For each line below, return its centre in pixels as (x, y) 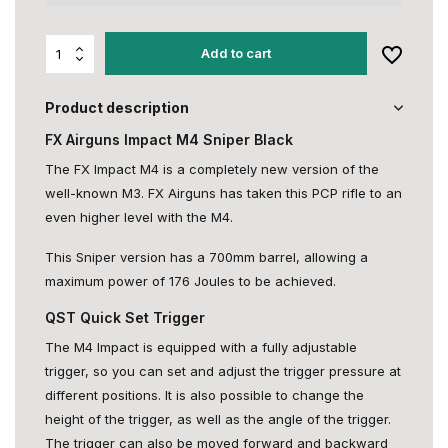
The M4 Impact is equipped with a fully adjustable (201, 347)
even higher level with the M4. (139, 217)
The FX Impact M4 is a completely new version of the (212, 169)
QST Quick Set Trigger (125, 317)
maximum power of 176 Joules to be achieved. (190, 281)
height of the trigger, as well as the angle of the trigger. (218, 419)
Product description (117, 107)
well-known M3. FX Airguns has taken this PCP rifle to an (223, 193)
